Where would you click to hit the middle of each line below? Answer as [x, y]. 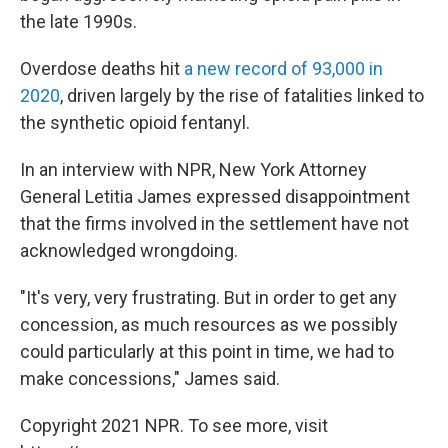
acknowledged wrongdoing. [129, 250]
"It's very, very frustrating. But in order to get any [208, 297]
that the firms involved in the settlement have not [214, 223]
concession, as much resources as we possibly [209, 324]
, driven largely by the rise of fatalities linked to [242, 95]
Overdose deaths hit [102, 68]
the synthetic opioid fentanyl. [135, 122]
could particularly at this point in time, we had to [207, 351]
